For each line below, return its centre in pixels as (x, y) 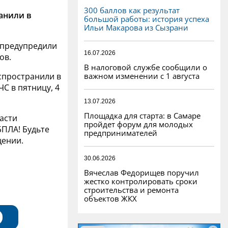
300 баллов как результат (132, 10)
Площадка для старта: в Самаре (142, 115)
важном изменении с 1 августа (142, 76)
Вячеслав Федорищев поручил (141, 172)
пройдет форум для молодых (138, 124)
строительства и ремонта (131, 190)
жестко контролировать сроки (141, 181)
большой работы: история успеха (147, 19)
